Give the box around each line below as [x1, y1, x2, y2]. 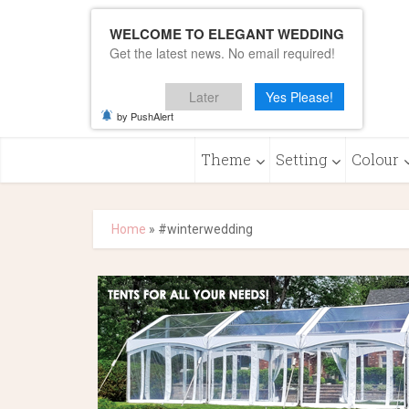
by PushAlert [117, 109, 173, 123]
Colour [351, 150, 399, 169]
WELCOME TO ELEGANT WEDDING [110, 24, 344, 44]
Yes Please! [266, 88, 333, 106]
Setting [275, 150, 327, 169]
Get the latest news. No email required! [110, 44, 335, 62]
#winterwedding [158, 222, 253, 236]
